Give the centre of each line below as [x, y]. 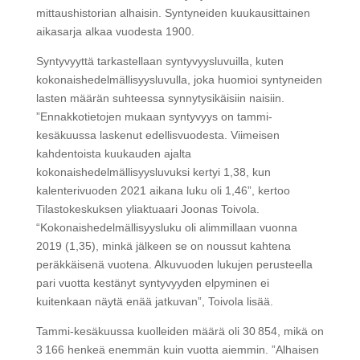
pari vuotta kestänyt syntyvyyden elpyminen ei [152, 283]
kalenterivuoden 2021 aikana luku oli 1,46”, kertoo [163, 191]
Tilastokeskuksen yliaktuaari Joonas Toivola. [149, 209]
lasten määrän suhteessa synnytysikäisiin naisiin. [160, 98]
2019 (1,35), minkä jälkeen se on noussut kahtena [163, 246]
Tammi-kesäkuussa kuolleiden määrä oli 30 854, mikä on [180, 331]
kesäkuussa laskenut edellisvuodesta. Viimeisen [157, 135]
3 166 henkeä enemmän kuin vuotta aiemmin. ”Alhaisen [177, 350]
